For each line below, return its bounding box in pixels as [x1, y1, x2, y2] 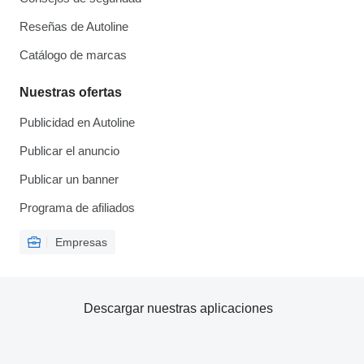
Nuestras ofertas [19, 85, 122, 100]
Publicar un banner [19, 172, 119, 187]
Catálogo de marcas [19, 48, 127, 63]
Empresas [55, 236, 107, 249]
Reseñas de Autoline [19, 19, 128, 34]
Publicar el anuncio [19, 144, 119, 158]
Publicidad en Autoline [19, 115, 135, 130]
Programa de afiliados [19, 201, 135, 215]
